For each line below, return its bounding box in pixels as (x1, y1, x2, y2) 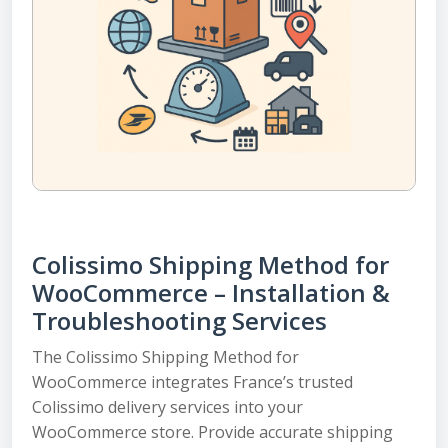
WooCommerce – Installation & (32, 276, 390, 309)
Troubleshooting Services (32, 304, 327, 337)
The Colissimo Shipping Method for (32, 346, 299, 368)
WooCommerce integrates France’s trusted (32, 371, 353, 393)
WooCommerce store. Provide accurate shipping (32, 421, 393, 443)
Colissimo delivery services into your (32, 396, 303, 418)
